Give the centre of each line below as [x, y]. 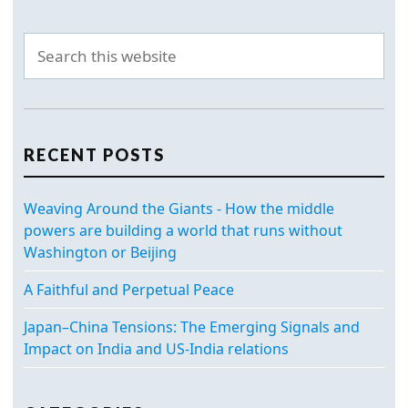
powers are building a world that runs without [183, 230]
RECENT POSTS [94, 154]
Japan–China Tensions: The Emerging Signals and [192, 326]
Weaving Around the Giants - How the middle [179, 208]
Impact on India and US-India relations [156, 348]
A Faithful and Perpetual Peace [129, 289]
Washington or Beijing [100, 252]
